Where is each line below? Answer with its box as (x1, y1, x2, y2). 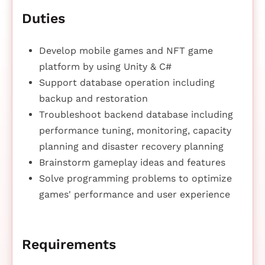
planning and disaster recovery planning (38, 141, 224, 153)
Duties (22, 10, 65, 27)
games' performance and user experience (38, 189, 230, 201)
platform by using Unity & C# (38, 61, 172, 73)
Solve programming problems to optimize (38, 173, 232, 185)
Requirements (22, 236, 116, 253)
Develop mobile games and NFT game (38, 45, 213, 57)
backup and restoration (38, 93, 148, 105)
